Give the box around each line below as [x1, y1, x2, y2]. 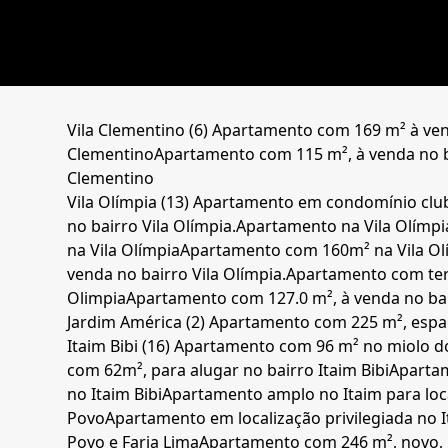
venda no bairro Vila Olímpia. [67, 263, 287, 286]
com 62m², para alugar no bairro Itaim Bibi [67, 359, 390, 382]
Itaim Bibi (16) [67, 335, 175, 358]
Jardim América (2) [67, 311, 210, 334]
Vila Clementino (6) [67, 119, 213, 142]
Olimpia [67, 287, 127, 310]
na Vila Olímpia [67, 239, 181, 262]
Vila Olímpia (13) [67, 191, 194, 214]
